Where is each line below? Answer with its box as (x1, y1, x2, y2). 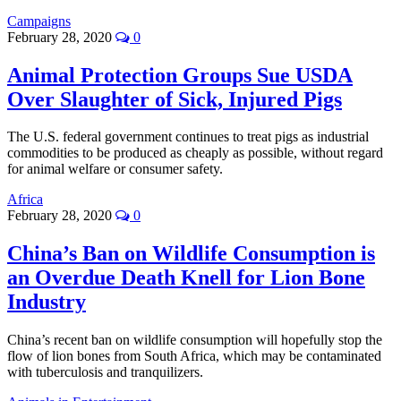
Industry (7, 290, 86, 314)
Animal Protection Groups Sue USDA (7, 63, 353, 87)
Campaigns (7, 13, 71, 29)
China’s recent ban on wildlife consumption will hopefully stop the (7, 332, 382, 348)
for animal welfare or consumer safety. (7, 161, 223, 177)
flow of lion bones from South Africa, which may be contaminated (7, 348, 381, 364)
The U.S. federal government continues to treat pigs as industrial (7, 129, 369, 145)
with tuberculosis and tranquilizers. (7, 364, 203, 380)
